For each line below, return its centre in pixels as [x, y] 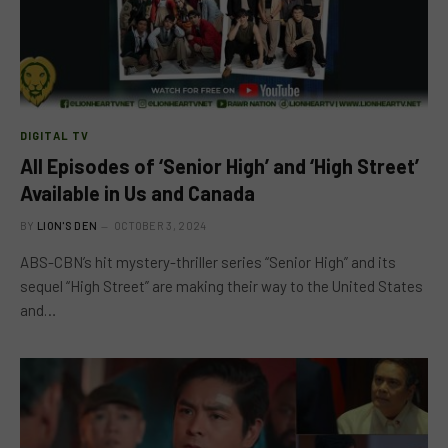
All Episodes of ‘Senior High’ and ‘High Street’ [219, 166]
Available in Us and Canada [137, 193]
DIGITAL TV [54, 135]
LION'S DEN [67, 225]
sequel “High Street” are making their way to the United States [221, 286]
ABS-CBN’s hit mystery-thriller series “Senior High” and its [208, 262]
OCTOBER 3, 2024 [160, 225]
